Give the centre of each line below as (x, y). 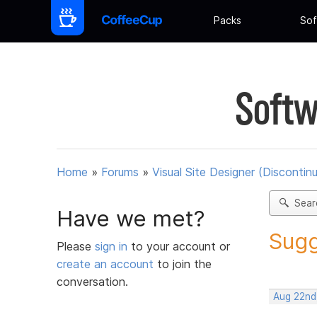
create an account (105, 264)
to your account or (180, 246)
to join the (183, 264)
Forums (120, 172)
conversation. (92, 281)
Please (76, 246)
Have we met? (131, 218)
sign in (113, 246)
